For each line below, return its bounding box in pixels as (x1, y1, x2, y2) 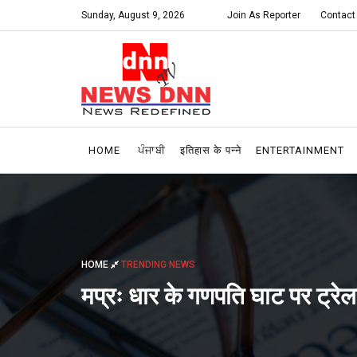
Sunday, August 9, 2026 (81, 10, 185, 21)
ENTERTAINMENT (256, 144, 344, 156)
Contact (320, 10, 355, 21)
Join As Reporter (227, 10, 300, 21)
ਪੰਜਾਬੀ (138, 144, 166, 156)
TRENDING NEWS (121, 258, 195, 270)
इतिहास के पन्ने (180, 144, 241, 156)
